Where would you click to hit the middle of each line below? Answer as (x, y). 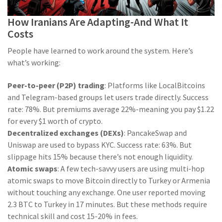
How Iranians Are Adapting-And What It (98, 22)
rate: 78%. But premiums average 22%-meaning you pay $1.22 (111, 109)
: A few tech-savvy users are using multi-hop (131, 169)
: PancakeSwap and (155, 133)
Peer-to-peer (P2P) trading (56, 85)
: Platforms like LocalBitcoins (155, 85)
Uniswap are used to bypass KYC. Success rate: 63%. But (100, 145)
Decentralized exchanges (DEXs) (66, 133)
